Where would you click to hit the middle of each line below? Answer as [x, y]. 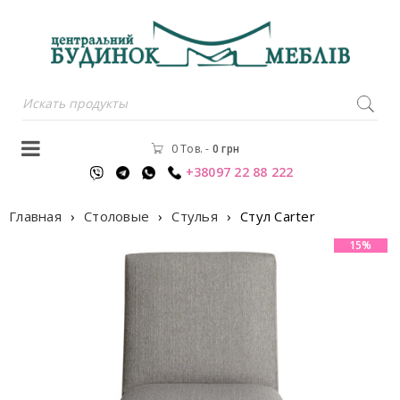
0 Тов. [187, 148]
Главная [35, 216]
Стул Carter [278, 216]
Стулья [195, 216]
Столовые [117, 216]
